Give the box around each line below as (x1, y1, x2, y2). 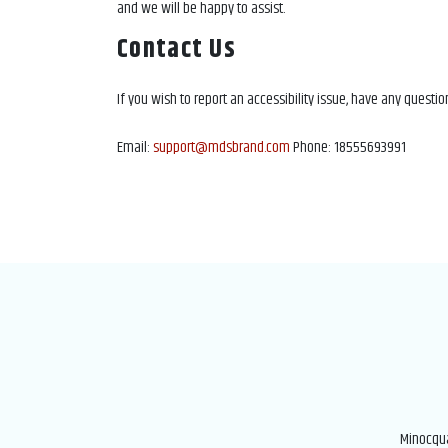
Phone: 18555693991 (290, 135, 406, 160)
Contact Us (117, 30, 236, 69)
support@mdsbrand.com (153, 135, 290, 160)
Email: (117, 135, 153, 160)
